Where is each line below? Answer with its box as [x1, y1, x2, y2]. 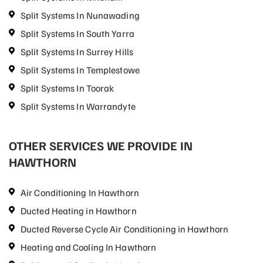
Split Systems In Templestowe [21, 64, 140, 76]
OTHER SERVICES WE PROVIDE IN [9, 137, 193, 153]
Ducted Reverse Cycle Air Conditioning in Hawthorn [21, 223, 228, 235]
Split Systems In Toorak [21, 82, 114, 94]
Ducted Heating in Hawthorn [21, 205, 137, 217]
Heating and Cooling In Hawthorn [21, 241, 157, 253]
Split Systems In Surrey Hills [21, 46, 133, 58]
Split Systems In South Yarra [21, 28, 134, 39]
